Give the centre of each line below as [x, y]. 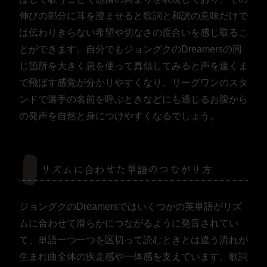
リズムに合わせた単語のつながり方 [126, 169]
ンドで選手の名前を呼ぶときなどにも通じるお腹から [133, 100]
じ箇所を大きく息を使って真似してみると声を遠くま [133, 66]
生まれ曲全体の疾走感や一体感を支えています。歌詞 [133, 257]
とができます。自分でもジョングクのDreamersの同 [131, 49]
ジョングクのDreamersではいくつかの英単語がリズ [131, 207]
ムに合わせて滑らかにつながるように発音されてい [129, 223]
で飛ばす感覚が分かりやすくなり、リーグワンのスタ [133, 83]
